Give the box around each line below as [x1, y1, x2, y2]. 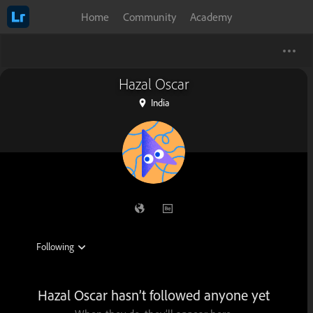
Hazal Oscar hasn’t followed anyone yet [38, 286, 270, 304]
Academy [190, 10, 232, 24]
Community [123, 10, 176, 24]
